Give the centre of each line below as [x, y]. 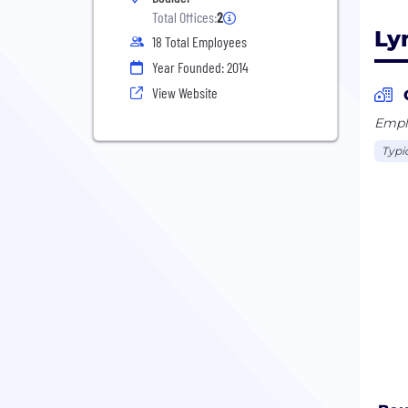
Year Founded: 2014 [200, 67]
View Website [185, 92]
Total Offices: [184, 17]
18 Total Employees [199, 41]
